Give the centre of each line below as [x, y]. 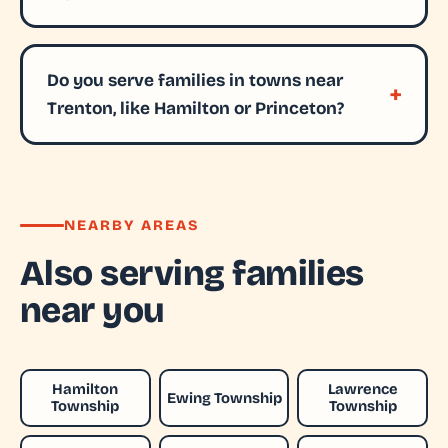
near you [92, 310]
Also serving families [192, 273]
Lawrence [362, 389]
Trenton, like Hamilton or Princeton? [195, 108]
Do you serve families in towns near [194, 80]
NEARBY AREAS [132, 225]
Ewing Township [224, 397]
